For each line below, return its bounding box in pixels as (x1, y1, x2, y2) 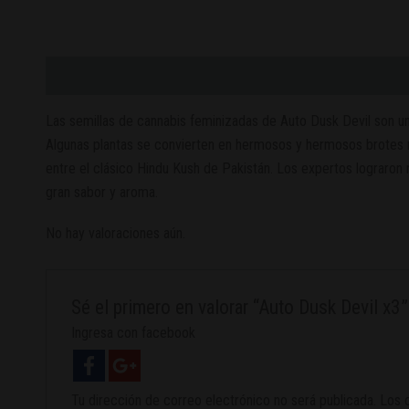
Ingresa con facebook (70, 323, 195, 341)
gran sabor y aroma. (46, 184, 158, 201)
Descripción (46, 67, 119, 84)
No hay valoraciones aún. (46, 225, 185, 243)
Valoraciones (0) (137, 67, 238, 84)
